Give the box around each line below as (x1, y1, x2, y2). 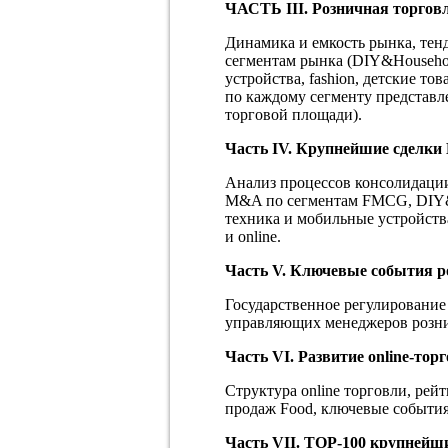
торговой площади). (225, 105, 362, 123)
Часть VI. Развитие (225, 347, 368, 365)
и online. (225, 227, 281, 245)
